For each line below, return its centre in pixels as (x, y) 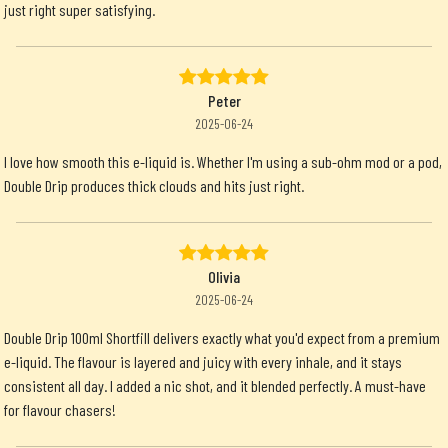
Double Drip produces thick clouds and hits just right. (154, 185)
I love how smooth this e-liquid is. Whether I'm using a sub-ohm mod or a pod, (223, 161)
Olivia (224, 276)
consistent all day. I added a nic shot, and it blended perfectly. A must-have (215, 385)
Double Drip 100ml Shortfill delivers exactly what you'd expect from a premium (222, 337)
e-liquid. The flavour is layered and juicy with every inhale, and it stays (203, 361)
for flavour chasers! (60, 409)
